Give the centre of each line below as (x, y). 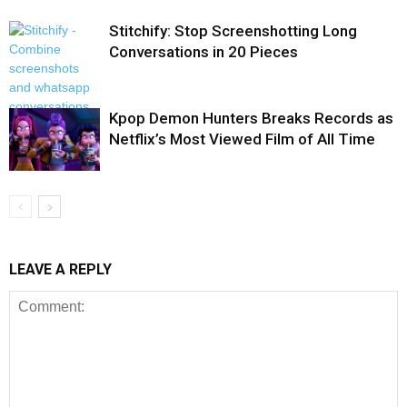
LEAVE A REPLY (60, 269)
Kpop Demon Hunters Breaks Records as (251, 118)
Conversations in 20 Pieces (203, 52)
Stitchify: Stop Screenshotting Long (233, 31)
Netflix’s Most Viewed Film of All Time (242, 139)
